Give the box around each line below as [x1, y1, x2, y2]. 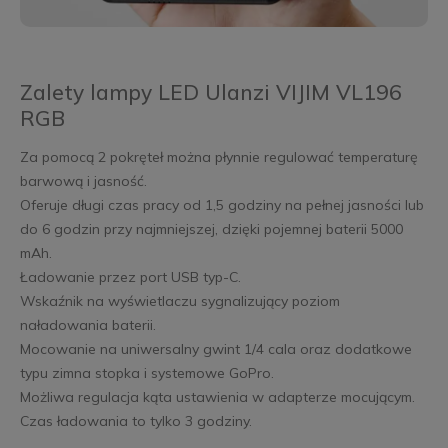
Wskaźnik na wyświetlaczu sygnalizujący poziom [19, 291, 340, 310]
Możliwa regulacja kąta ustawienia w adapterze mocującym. [19, 387, 415, 406]
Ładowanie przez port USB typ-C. [19, 267, 241, 286]
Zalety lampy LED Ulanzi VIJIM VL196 [19, 78, 402, 105]
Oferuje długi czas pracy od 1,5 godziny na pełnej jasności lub [19, 195, 424, 214]
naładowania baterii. [19, 315, 156, 334]
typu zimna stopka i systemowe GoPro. [19, 363, 274, 382]
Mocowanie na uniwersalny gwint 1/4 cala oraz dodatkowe [19, 339, 412, 358]
